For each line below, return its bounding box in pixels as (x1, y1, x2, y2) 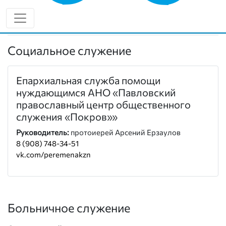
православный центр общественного (16, 98, 191, 110)
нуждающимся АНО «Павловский (16, 86, 176, 98)
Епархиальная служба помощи (16, 74, 160, 86)
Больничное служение (8, 200, 130, 215)
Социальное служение (8, 43, 131, 58)
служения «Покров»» (16, 110, 118, 123)
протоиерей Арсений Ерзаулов (69, 128, 181, 137)
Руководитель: (16, 128, 69, 137)
